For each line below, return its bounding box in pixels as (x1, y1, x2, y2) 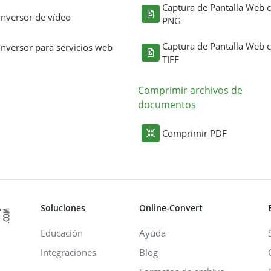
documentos (138, 98, 196, 111)
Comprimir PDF (162, 127, 227, 139)
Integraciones (41, 246, 96, 258)
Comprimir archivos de (138, 83, 243, 97)
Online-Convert (139, 202, 203, 214)
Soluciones (41, 202, 85, 214)
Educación (41, 227, 83, 239)
